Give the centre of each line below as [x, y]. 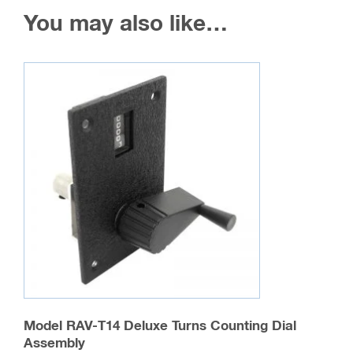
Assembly [54, 344]
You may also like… [126, 24]
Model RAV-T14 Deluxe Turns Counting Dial [160, 327]
